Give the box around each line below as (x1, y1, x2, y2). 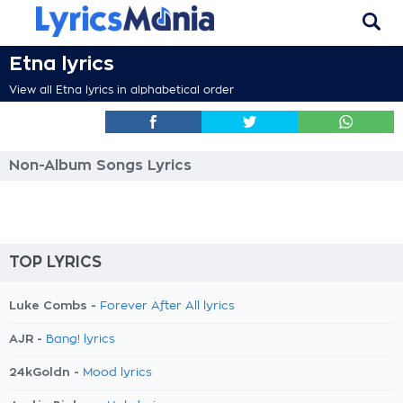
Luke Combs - (9, 300, 100, 311)
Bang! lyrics (46, 334, 115, 345)
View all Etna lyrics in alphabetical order (9, 85, 234, 95)
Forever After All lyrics (100, 300, 235, 312)
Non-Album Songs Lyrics (9, 158, 192, 173)
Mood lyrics (83, 367, 152, 379)
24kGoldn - (9, 366, 83, 378)
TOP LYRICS (9, 255, 102, 270)
